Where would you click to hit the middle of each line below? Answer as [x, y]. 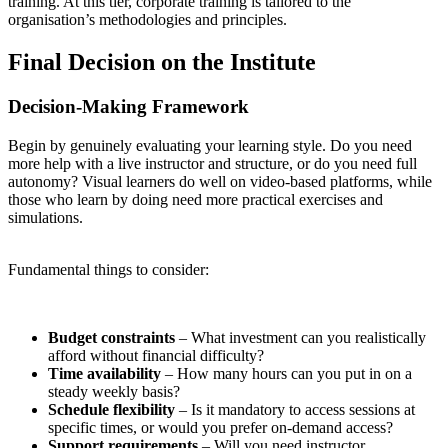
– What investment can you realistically [300, 337]
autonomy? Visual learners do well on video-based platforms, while [220, 181]
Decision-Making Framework [128, 107]
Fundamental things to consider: [108, 269]
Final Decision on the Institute [162, 62]
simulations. [45, 217]
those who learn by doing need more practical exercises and [195, 199]
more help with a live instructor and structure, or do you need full [212, 163]
